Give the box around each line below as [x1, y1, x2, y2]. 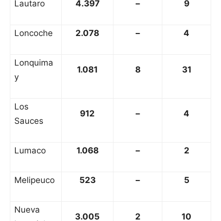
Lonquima [14, 58, 53, 68]
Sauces [14, 116, 43, 126]
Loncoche [14, 28, 53, 38]
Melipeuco [14, 175, 55, 185]
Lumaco [14, 146, 46, 156]
